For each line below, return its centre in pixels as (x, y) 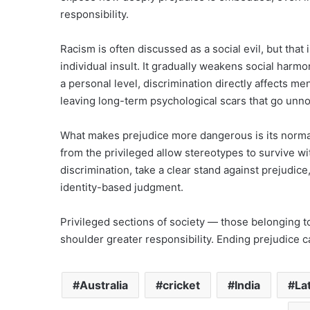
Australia (104, 285)
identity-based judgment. (122, 187)
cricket (181, 285)
